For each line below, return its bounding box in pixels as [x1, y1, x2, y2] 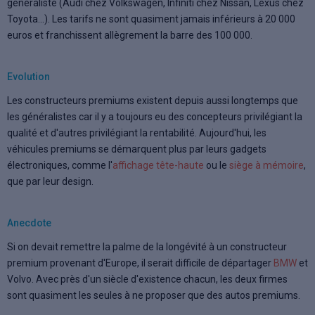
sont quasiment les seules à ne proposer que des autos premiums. [7, 289, 300, 301]
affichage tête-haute [112, 159, 204, 171]
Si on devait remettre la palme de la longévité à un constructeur [7, 240, 287, 252]
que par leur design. [7, 175, 94, 187]
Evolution [7, 70, 50, 82]
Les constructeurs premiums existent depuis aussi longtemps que [7, 94, 298, 106]
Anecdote [7, 217, 51, 229]
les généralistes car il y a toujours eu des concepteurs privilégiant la [7, 110, 302, 122]
